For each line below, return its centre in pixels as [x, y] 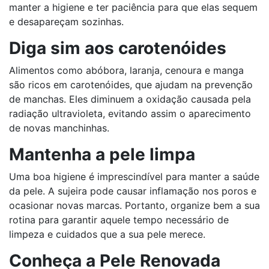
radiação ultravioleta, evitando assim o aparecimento [130, 114]
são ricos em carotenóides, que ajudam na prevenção [131, 85]
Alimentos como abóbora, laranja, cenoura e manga [126, 71]
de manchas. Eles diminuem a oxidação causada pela [130, 99]
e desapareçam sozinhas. [68, 22]
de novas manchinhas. [61, 128]
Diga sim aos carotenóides [120, 48]
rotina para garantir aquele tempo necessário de [119, 220]
